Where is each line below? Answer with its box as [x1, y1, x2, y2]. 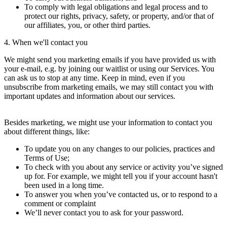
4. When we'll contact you [4, 37, 88, 47]
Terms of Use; [24, 153, 69, 162]
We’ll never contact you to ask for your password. [24, 208, 183, 217]
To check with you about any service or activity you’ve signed [24, 162, 223, 171]
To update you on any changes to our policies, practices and [24, 144, 215, 153]
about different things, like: [4, 127, 90, 136]
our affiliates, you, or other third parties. [24, 20, 150, 29]
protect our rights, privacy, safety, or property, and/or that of [24, 11, 214, 20]
